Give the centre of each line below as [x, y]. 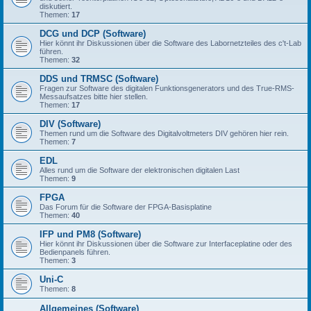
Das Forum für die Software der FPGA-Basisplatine [126, 207]
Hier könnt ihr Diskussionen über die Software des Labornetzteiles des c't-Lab [170, 43]
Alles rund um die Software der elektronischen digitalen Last [140, 170]
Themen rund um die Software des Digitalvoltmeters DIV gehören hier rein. [164, 134]
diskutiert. [56, 7]
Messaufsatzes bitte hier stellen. [94, 97]
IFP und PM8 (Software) [90, 235]
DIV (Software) [70, 124]
